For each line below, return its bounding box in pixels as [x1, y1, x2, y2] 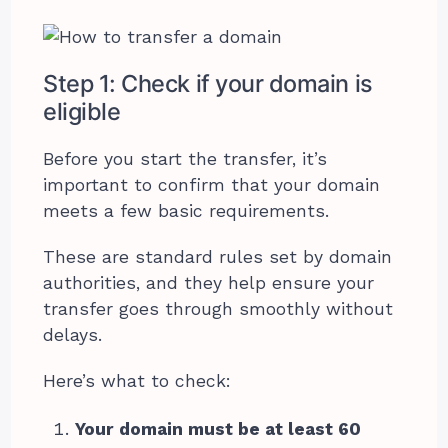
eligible [43, 96, 121, 126]
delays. [43, 324, 103, 345]
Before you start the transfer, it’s [43, 148, 328, 169]
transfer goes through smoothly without [43, 298, 394, 319]
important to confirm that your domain [43, 174, 381, 195]
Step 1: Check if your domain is [43, 68, 373, 98]
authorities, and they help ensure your [43, 272, 375, 293]
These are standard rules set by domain [43, 246, 393, 267]
